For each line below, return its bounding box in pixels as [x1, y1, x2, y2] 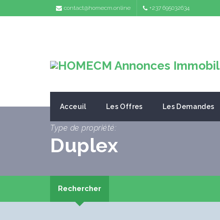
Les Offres [106, 103, 143, 110]
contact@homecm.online [64, 4, 131, 11]
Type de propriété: [50, 123, 116, 133]
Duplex [50, 134, 118, 157]
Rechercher [58, 184, 101, 193]
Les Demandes [162, 103, 215, 110]
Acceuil [60, 103, 86, 110]
